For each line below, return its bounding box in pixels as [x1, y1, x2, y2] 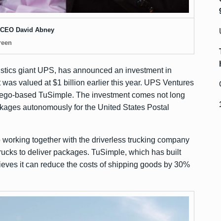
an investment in [112, 66, 172, 74]
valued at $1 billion [19, 78, 85, 87]
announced [73, 66, 112, 74]
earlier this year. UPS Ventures [85, 78, 194, 87]
